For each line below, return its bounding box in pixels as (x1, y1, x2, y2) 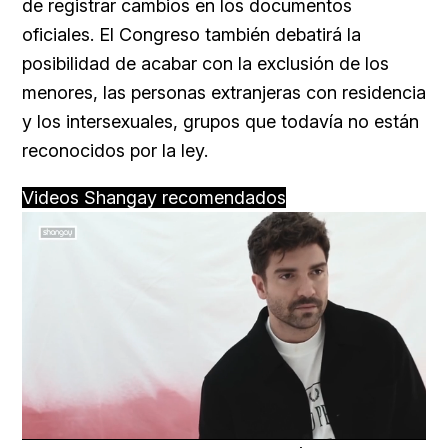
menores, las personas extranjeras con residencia (22, 82, 426, 104)
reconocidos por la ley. (22, 140, 208, 162)
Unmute (142, 423, 178, 435)
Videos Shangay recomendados (22, 187, 286, 209)
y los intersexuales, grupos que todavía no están (22, 111, 419, 133)
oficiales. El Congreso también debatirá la (22, 24, 361, 46)
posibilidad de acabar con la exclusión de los (22, 53, 389, 75)
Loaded (264, 422, 300, 434)
